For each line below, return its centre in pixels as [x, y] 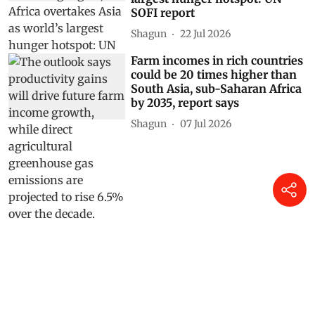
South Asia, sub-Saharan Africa [217, 89]
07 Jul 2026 [206, 123]
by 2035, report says [185, 103]
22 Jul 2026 [206, 33]
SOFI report [163, 13]
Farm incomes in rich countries [217, 61]
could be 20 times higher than [214, 75]
